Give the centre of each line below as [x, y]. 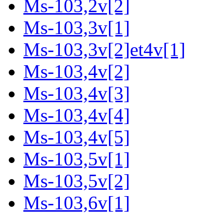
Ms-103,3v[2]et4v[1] [104, 50]
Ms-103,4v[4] [77, 115]
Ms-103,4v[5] [77, 137]
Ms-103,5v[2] [77, 181]
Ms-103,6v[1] [77, 203]
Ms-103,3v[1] [77, 28]
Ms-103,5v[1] [77, 159]
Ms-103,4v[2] [77, 72]
